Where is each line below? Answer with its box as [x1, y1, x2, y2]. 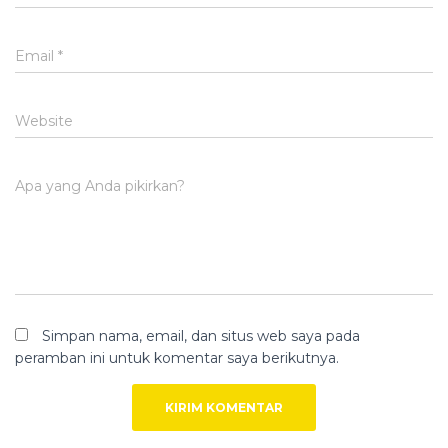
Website [15, 112, 73, 130]
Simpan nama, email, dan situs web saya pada [42, 327, 360, 345]
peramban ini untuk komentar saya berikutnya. [15, 349, 339, 367]
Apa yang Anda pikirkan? [15, 177, 185, 195]
